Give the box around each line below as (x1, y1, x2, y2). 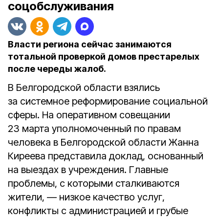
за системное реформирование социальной (8, 95, 208, 107)
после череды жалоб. (8, 64, 106, 74)
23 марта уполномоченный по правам (8, 123, 181, 134)
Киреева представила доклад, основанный (8, 150, 203, 162)
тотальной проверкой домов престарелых (8, 51, 199, 62)
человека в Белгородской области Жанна (8, 136, 199, 148)
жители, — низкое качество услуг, (8, 191, 165, 203)
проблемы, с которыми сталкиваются (8, 177, 179, 189)
